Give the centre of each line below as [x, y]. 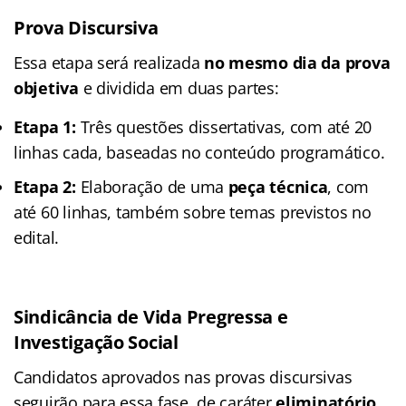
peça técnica [278, 186]
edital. [37, 237]
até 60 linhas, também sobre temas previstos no [193, 212]
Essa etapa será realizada [109, 62]
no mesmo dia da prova [297, 62]
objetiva [46, 87]
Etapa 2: [45, 186]
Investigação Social [96, 342]
